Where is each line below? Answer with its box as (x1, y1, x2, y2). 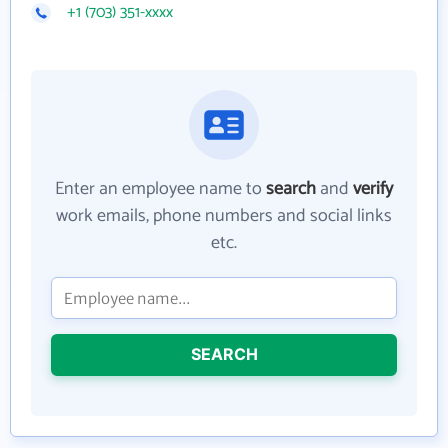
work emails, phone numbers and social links (56, 201, 392, 231)
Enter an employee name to (55, 174, 266, 204)
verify (353, 174, 393, 204)
